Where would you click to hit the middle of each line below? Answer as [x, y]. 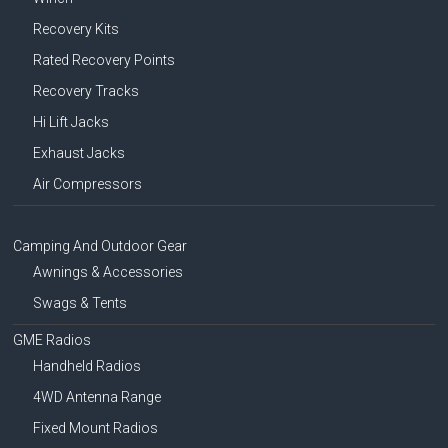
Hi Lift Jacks [71, 122]
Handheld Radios [87, 366]
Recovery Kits [76, 29]
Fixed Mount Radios [96, 428]
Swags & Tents [80, 303]
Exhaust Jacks [79, 153]
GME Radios [52, 340]
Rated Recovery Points [104, 60]
